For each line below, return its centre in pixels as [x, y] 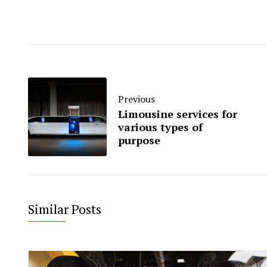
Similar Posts [65, 209]
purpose [139, 140]
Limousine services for [178, 114]
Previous [136, 99]
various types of [160, 127]
